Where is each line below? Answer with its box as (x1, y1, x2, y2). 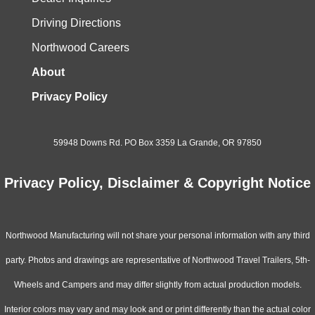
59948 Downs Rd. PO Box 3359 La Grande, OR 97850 (53, 138, 262, 148)
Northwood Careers (31, 41, 129, 54)
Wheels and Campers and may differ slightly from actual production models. (13, 280, 302, 290)
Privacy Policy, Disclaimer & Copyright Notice (4, 175, 311, 191)
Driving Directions (31, 17, 121, 30)
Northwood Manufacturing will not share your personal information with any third (5, 231, 310, 241)
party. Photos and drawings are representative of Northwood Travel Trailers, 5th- (5, 255, 310, 266)
